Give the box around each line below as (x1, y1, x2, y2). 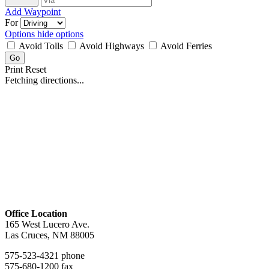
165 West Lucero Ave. (5, 219, 89, 230)
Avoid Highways (77, 41, 147, 52)
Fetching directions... (5, 75, 84, 86)
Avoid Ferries (159, 41, 212, 52)
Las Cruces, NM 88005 (5, 230, 94, 241)
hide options (37, 29, 83, 40)
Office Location (5, 208, 67, 219)
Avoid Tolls (17, 41, 65, 52)
